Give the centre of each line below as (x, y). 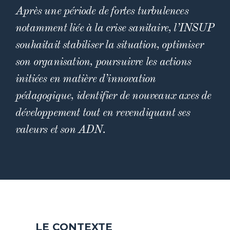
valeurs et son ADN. (60, 130)
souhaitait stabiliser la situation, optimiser (110, 45)
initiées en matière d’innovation (86, 79)
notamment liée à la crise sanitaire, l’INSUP (114, 28)
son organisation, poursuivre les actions (103, 62)
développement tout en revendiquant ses (103, 113)
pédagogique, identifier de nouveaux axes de (113, 96)
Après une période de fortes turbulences (102, 11)
